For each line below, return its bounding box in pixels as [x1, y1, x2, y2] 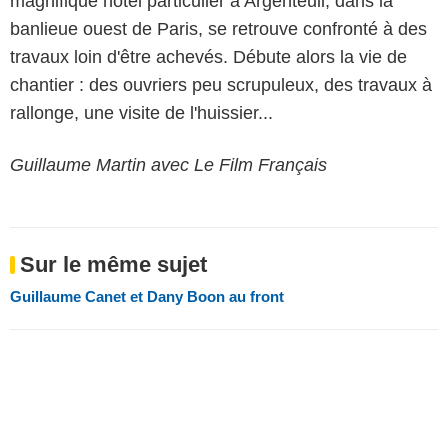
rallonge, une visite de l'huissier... [10, 102, 273, 123]
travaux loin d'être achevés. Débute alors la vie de [10, 46, 407, 67]
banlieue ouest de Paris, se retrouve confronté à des [10, 18, 427, 39]
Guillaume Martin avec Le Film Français [10, 154, 327, 175]
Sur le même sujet [20, 251, 207, 277]
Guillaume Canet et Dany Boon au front [10, 287, 284, 305]
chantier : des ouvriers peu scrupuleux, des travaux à [10, 74, 432, 95]
